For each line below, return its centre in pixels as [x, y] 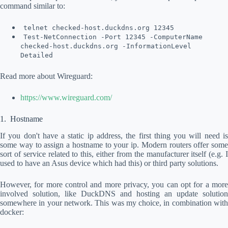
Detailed [37, 55]
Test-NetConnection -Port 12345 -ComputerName [113, 37]
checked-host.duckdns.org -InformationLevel [106, 46]
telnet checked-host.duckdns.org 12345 [99, 28]
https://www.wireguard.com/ [66, 98]
